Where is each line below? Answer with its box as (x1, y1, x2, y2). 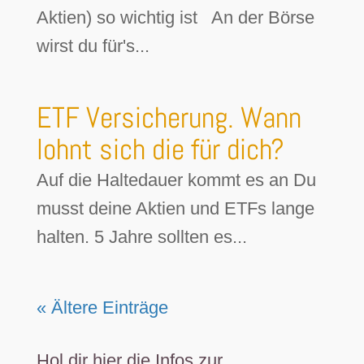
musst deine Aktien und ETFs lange (36, 198, 314, 219)
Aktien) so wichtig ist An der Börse (36, 7, 314, 28)
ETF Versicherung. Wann (36, 99, 301, 136)
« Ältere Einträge (36, 297, 168, 318)
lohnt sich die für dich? (36, 131, 284, 168)
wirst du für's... (36, 36, 149, 56)
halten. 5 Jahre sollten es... (36, 227, 247, 247)
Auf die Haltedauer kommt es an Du (36, 170, 316, 190)
